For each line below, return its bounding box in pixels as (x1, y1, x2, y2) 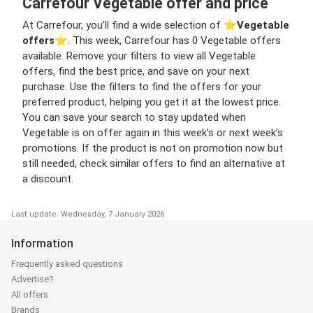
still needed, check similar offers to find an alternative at (22, 156, 285, 170)
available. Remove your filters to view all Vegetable (22, 49, 256, 62)
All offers (11, 289, 48, 300)
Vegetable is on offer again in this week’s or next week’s (22, 126, 283, 139)
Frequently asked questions (11, 258, 123, 269)
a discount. (22, 172, 73, 185)
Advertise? (11, 273, 54, 284)
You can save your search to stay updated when (22, 110, 246, 124)
